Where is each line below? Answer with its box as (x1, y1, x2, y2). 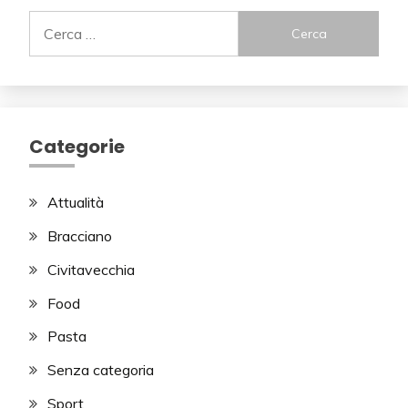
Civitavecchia (47, 260, 135, 279)
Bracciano (47, 226, 112, 245)
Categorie (29, 134, 125, 160)
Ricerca (28, 12, 76, 31)
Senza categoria (47, 361, 154, 380)
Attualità (47, 193, 104, 212)
